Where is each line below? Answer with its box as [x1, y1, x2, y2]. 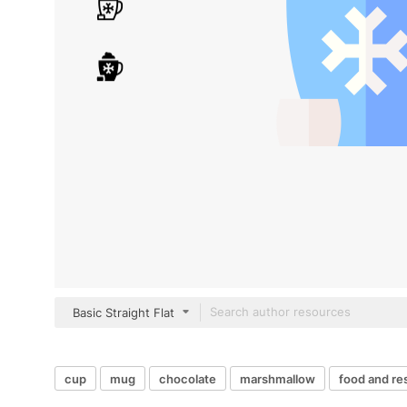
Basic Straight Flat [73, 305, 174, 320]
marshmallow [240, 371, 315, 386]
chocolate [159, 371, 216, 386]
